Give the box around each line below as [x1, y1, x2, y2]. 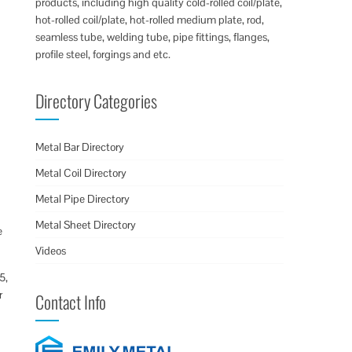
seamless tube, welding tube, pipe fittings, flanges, [35, 30, 270, 44]
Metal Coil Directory [35, 166, 127, 180]
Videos [35, 244, 67, 258]
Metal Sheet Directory [35, 218, 137, 232]
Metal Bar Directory [35, 140, 125, 154]
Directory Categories [35, 88, 158, 113]
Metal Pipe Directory [35, 192, 130, 206]
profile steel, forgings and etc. [35, 47, 171, 61]
